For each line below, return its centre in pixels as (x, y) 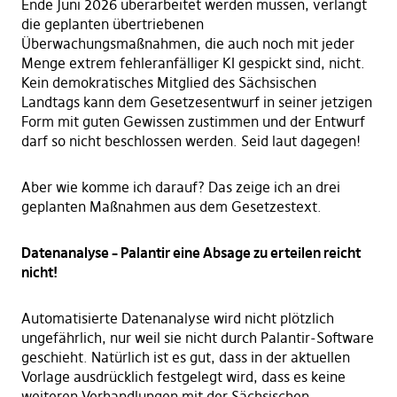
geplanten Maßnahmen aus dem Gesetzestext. (171, 207)
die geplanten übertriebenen (112, 24)
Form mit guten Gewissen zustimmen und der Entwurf (193, 122)
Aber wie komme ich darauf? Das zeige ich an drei (180, 187)
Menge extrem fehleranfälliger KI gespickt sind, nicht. (193, 63)
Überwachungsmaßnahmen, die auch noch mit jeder (187, 44)
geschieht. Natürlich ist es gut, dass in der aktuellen (185, 358)
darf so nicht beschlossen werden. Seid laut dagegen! (191, 141)
